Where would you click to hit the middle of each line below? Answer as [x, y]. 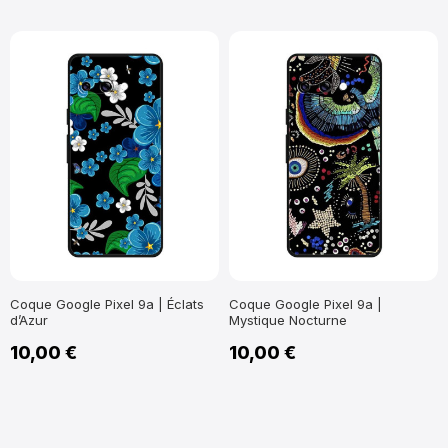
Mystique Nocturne [288, 320]
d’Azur [29, 320]
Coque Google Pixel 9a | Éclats [107, 304]
